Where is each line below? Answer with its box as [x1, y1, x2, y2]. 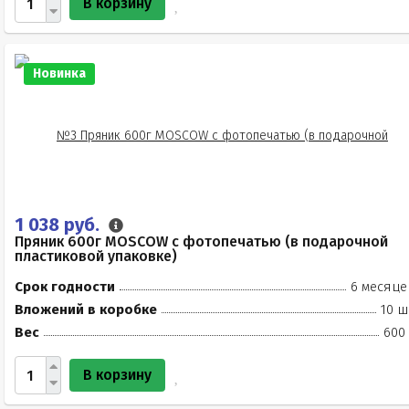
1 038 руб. [15, 214, 104, 236]
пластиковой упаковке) [15, 247, 177, 265]
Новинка [33, 66, 86, 81]
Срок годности [15, 278, 115, 295]
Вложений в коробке [15, 301, 157, 318]
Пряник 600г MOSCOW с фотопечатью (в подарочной [15, 233, 388, 250]
